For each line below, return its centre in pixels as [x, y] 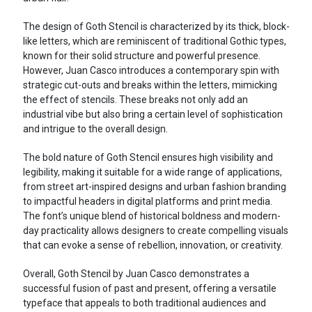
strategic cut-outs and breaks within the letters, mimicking [150, 85]
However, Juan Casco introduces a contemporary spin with [151, 70]
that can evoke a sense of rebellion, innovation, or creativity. [153, 245]
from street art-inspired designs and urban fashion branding [154, 186]
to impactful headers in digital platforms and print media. [147, 201]
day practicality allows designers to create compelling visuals [155, 230]
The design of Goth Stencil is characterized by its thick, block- [156, 26]
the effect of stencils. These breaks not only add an [135, 99]
